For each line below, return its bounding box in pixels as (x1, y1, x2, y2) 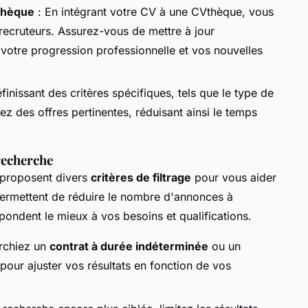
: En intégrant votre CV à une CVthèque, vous (34, 4, 274, 19)
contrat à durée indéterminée (49, 239, 208, 254)
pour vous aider (191, 170, 276, 185)
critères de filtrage (91, 170, 191, 185)
